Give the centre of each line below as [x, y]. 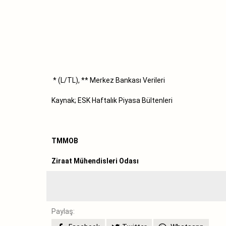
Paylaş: [63, 211]
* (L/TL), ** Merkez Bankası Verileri [108, 80]
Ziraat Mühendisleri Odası [95, 161]
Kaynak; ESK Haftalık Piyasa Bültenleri [112, 100]
